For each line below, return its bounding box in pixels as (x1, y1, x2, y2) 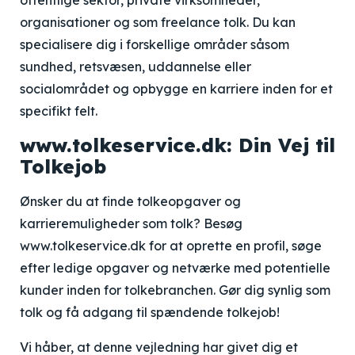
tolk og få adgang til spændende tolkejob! (20, 304, 280, 320)
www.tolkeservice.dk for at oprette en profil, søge (20, 238, 322, 254)
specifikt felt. (20, 103, 97, 119)
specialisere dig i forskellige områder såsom (20, 36, 289, 52)
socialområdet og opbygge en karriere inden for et (20, 81, 333, 97)
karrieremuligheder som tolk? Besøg (20, 216, 242, 231)
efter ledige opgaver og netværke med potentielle (20, 260, 330, 276)
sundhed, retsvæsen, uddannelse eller (20, 59, 251, 74)
